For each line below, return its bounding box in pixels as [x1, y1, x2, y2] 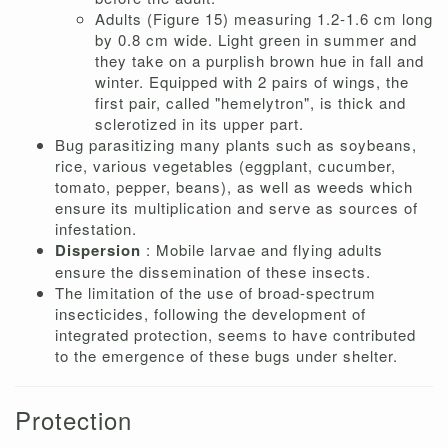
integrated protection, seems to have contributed [55, 324, 416, 346]
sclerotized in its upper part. [95, 113, 304, 135]
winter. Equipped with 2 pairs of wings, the [95, 71, 409, 93]
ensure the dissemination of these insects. [55, 261, 371, 283]
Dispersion [55, 239, 146, 262]
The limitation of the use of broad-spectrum [55, 282, 376, 304]
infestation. [55, 218, 137, 240]
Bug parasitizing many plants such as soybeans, [55, 134, 417, 156]
